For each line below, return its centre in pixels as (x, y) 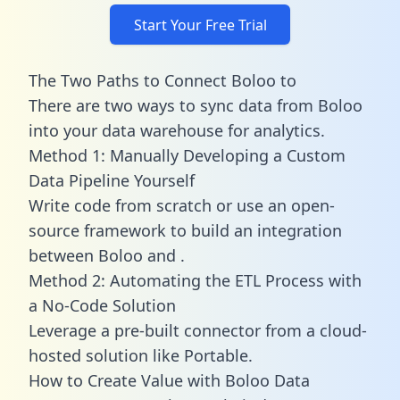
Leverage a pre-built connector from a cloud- (198, 330)
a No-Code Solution (102, 305)
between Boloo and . (107, 255)
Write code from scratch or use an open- (182, 205)
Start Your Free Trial (200, 25)
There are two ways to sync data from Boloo (196, 105)
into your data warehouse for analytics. (177, 130)
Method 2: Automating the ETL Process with (195, 280)
